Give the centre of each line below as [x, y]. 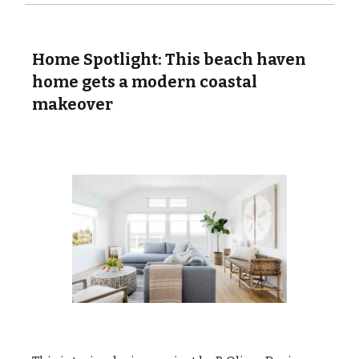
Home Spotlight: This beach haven [169, 59]
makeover [73, 104]
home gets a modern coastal [145, 81]
